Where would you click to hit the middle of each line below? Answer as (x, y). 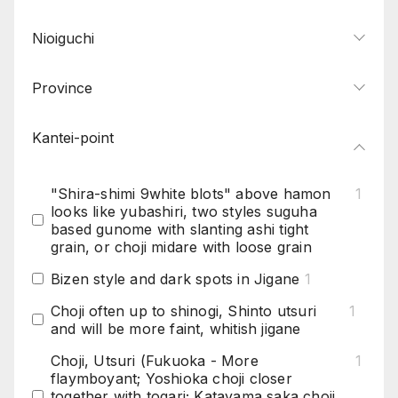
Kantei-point (73, 137)
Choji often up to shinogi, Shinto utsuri (183, 310)
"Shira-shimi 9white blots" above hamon (191, 193)
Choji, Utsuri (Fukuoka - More (155, 360)
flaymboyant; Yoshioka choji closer (171, 378)
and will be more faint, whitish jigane (176, 328)
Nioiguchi (63, 38)
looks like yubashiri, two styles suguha (184, 211)
